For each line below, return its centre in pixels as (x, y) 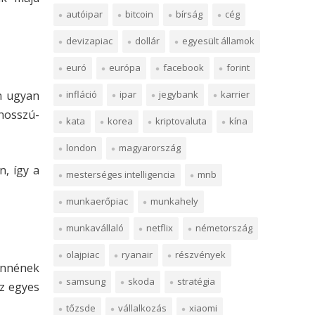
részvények (200, 255)
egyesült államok (218, 41)
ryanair (137, 255)
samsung (86, 281)
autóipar (84, 14)
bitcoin (139, 14)
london (81, 148)
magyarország (150, 148)
